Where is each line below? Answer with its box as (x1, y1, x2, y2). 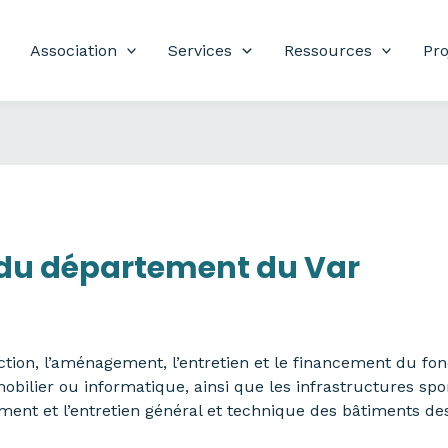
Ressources (283, 40, 372, 60)
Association (29, 40, 117, 60)
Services (168, 40, 233, 60)
